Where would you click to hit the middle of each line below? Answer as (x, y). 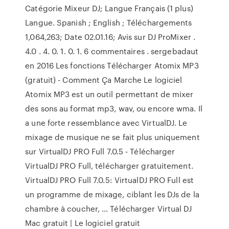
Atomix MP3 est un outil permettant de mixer (109, 94)
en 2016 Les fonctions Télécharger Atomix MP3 (112, 65)
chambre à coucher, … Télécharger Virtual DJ (109, 209)
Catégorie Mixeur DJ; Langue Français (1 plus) (109, 8)
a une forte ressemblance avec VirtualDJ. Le (106, 123)
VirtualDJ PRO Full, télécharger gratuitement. (109, 166)
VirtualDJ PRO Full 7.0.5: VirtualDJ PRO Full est (110, 180)
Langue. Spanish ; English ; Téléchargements (109, 22)
